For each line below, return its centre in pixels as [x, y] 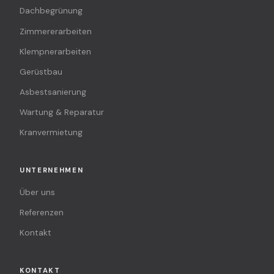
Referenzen [42, 213]
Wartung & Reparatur [62, 113]
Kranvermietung [51, 133]
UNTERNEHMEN [52, 170]
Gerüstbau [41, 72]
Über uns [37, 193]
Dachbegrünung [51, 11]
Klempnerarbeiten [55, 51]
